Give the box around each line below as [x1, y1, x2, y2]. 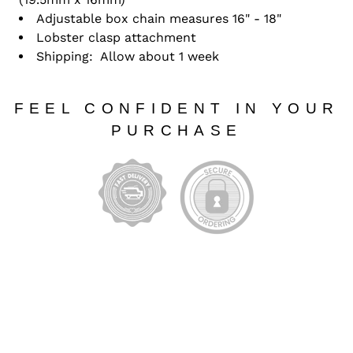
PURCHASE [110, 121, 243, 139]
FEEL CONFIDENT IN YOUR [13, 99, 340, 117]
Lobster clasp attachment [35, 29, 196, 45]
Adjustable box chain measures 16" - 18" [35, 10, 281, 26]
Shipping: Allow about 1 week [35, 48, 219, 64]
